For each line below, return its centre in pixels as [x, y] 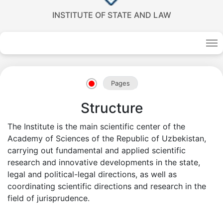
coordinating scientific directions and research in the [107, 186]
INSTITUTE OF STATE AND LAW [111, 15]
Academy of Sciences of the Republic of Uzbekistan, [107, 138]
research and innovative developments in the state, [104, 162]
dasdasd [40, 130]
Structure [111, 108]
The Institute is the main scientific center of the [96, 126]
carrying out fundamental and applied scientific [97, 150]
